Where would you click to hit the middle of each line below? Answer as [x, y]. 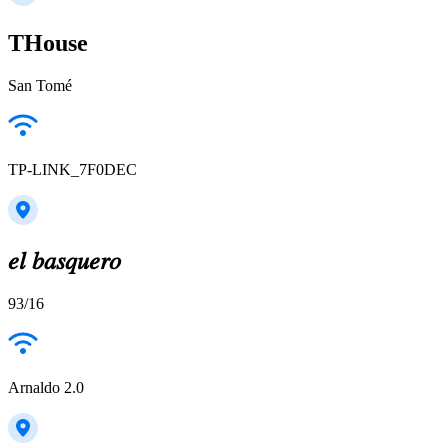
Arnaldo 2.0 [46, 388]
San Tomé [40, 85]
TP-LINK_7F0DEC [72, 169]
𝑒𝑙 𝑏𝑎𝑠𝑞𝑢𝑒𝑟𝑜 [64, 261]
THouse [48, 42]
